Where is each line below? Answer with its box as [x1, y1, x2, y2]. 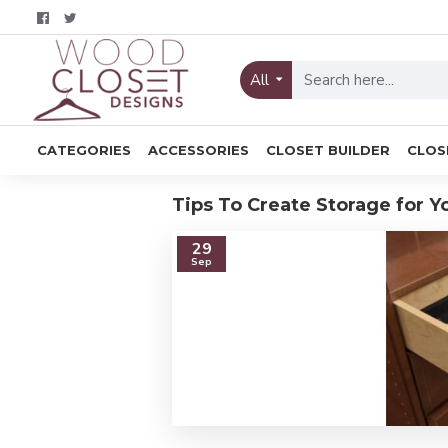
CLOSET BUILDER [266, 141, 390, 158]
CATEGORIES [37, 141, 131, 158]
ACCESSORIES [148, 141, 249, 158]
